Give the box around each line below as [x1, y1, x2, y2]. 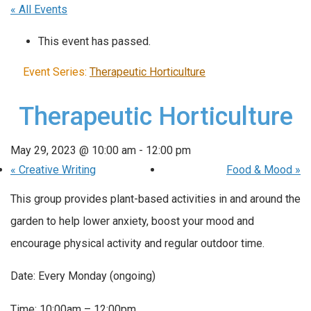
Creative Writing [16, 162, 96, 176]
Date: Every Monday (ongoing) [10, 269, 155, 283]
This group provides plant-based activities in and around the [10, 192, 301, 205]
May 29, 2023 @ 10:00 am [10, 143, 136, 157]
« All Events [10, 3, 67, 17]
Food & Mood [226, 162, 295, 176]
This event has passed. [38, 34, 151, 48]
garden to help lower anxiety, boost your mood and [10, 214, 254, 228]
